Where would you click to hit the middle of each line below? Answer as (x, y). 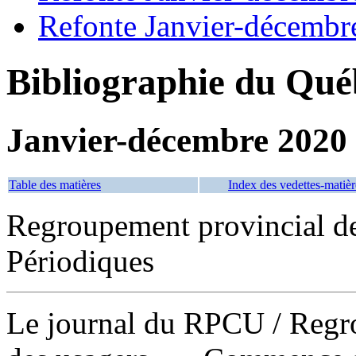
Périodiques (80, 261)
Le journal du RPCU (139, 323)
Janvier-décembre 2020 (177, 140)
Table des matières (55, 184)
